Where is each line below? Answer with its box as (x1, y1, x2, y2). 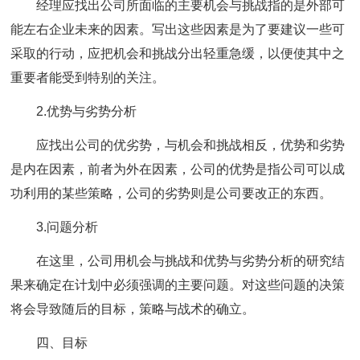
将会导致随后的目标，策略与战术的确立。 (10, 302, 256, 316)
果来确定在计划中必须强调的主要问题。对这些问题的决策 (10, 278, 346, 292)
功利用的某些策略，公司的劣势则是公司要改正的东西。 (10, 186, 333, 200)
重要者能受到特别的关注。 (10, 71, 166, 84)
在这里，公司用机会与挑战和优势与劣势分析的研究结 (36, 254, 346, 268)
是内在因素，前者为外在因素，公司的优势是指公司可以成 (10, 162, 346, 176)
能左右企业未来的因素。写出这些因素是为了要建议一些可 (10, 22, 346, 36)
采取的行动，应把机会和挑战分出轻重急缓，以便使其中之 (10, 47, 346, 60)
